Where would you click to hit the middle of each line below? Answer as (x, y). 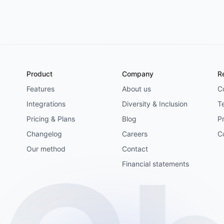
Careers (134, 134)
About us (136, 89)
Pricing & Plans (51, 119)
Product (40, 74)
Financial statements (155, 164)
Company (137, 74)
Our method (46, 149)
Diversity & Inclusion (154, 104)
